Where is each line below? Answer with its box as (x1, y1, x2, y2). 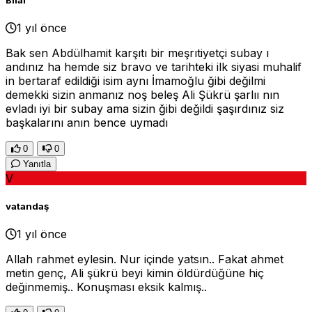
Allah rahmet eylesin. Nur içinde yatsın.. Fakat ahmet (6, 252, 283, 267)
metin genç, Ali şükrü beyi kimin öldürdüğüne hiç (6, 266, 264, 281)
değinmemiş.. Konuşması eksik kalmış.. (6, 280, 207, 295)
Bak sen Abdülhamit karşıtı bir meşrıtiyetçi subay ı (6, 45, 269, 60)
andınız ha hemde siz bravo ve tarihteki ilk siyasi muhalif (6, 59, 302, 74)
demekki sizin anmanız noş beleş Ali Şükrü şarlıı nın (6, 87, 279, 102)
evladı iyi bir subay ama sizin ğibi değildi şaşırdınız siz (6, 101, 284, 116)
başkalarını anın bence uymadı (6, 115, 168, 130)
